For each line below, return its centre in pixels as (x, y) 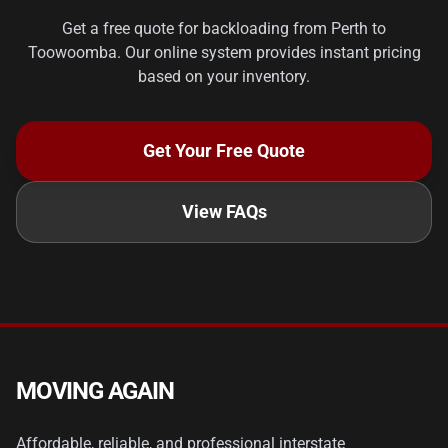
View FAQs (224, 211)
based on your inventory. (224, 76)
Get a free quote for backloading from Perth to (224, 28)
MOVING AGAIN (95, 391)
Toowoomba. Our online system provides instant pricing (224, 52)
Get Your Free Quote (224, 150)
